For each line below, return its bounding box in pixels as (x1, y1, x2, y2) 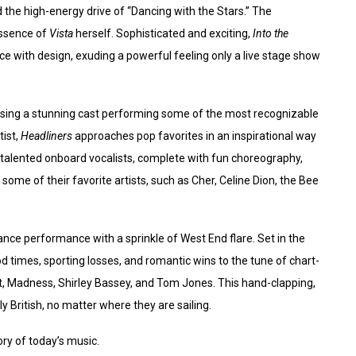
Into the (253, 27, 288, 41)
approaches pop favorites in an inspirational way (72, 130, 316, 143)
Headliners (21, 130, 72, 143)
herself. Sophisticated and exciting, (73, 27, 253, 41)
